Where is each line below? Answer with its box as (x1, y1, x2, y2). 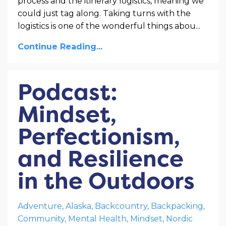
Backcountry (95, 201, 147, 211)
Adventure (18, 201, 62, 211)
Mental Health (68, 213, 127, 223)
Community (18, 213, 65, 223)
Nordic (166, 213, 193, 223)
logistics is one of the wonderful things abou (18, 21, 196, 31)
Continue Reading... (18, 41, 102, 51)
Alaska (66, 201, 91, 211)
